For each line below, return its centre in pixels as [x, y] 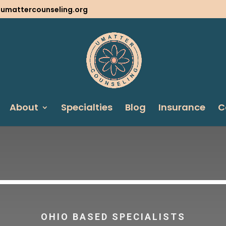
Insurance [182, 107]
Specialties [87, 107]
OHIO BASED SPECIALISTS [113, 217]
